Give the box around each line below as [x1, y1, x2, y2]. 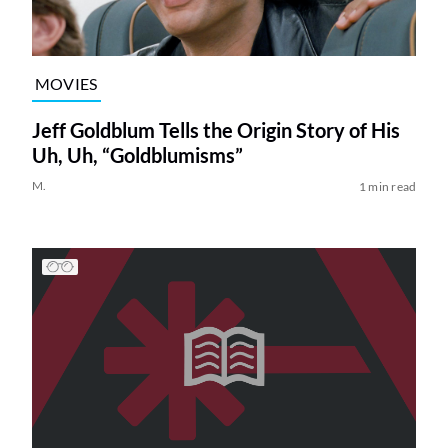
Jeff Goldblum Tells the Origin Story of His [31, 118, 400, 143]
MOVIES [34, 73, 98, 93]
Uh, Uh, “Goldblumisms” [31, 143, 243, 168]
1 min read [358, 179, 417, 195]
